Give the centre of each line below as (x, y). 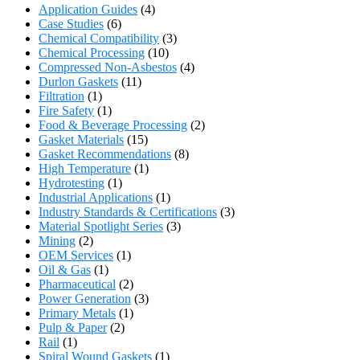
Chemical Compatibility (99, 38)
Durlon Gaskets (78, 81)
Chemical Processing (92, 52)
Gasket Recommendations (105, 153)
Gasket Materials (81, 139)
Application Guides (88, 9)
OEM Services (76, 255)
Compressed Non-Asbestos (108, 67)
